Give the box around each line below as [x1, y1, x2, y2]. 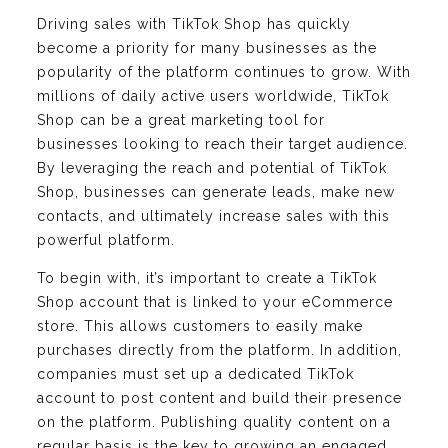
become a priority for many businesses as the [37, 39, 377, 56]
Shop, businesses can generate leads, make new [37, 183, 395, 200]
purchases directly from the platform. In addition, [37, 341, 402, 358]
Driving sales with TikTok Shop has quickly [37, 15, 351, 32]
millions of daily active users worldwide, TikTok [37, 87, 389, 104]
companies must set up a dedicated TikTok [37, 365, 354, 382]
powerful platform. [37, 231, 175, 248]
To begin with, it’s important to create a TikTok [37, 269, 377, 286]
